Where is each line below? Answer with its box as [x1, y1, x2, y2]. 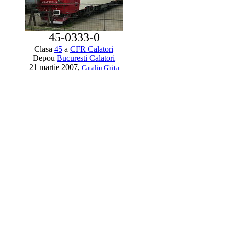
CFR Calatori [70, 44, 113, 53]
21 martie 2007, [29, 63, 82, 72]
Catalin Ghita [81, 64, 119, 72]
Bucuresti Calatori [57, 54, 115, 62]
